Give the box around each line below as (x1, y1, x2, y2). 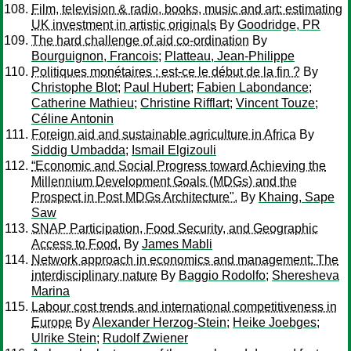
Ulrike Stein (31, 331, 96, 345)
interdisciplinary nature (31, 269, 157, 282)
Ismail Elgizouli (132, 143, 216, 157)
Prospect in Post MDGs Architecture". (31, 190, 237, 204)
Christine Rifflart (140, 96, 230, 110)
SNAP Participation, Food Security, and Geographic (31, 222, 318, 235)
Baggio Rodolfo (179, 269, 266, 282)
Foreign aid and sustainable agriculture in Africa (31, 128, 296, 141)
